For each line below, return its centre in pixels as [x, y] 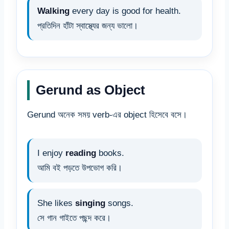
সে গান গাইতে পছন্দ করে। [74, 218]
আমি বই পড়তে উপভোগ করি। [80, 168]
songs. [119, 203]
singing [90, 203]
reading [81, 153]
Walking [53, 11]
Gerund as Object [90, 90]
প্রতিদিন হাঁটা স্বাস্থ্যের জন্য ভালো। [88, 26]
